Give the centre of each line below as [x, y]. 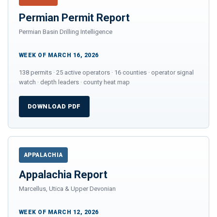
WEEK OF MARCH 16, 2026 [59, 55]
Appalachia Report [63, 174]
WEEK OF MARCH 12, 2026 [59, 212]
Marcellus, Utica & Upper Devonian [67, 188]
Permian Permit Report [74, 17]
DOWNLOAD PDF [54, 107]
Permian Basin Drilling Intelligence [66, 31]
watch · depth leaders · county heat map [74, 82]
